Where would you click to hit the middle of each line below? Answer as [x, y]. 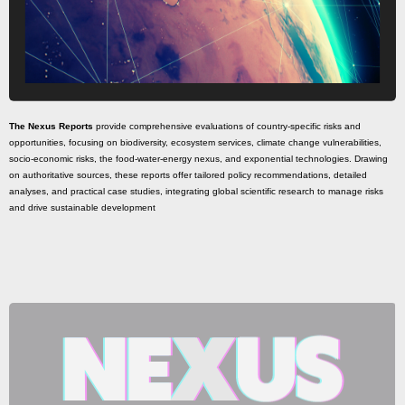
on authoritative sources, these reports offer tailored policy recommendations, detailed [188, 174]
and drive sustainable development [82, 207]
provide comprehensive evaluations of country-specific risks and [227, 126]
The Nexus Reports [51, 126]
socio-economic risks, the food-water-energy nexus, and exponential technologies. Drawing [198, 158]
